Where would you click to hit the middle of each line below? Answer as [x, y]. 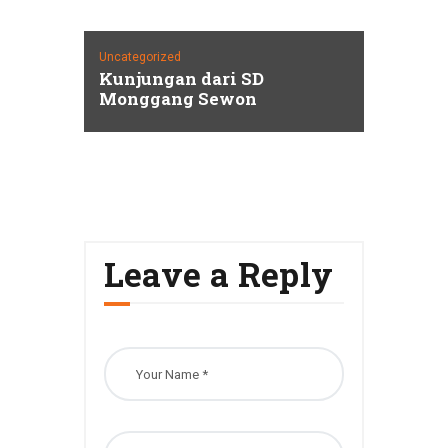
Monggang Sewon [177, 99]
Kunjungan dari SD [181, 79]
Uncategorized [139, 57]
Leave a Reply [218, 274]
